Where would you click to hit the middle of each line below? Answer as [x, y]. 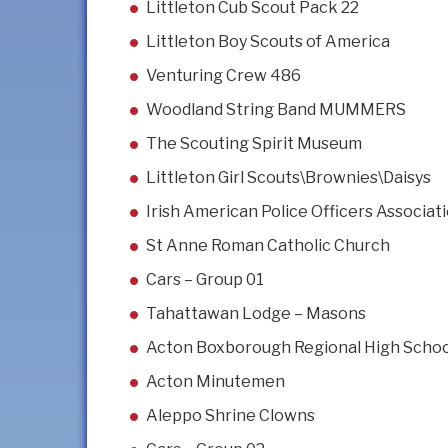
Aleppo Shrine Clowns [230, 416]
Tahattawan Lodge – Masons [256, 314]
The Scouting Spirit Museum [254, 144]
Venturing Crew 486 [223, 76]
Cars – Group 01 [205, 280]
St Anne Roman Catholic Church [268, 246]
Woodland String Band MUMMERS [276, 110]
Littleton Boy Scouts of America [268, 42]
